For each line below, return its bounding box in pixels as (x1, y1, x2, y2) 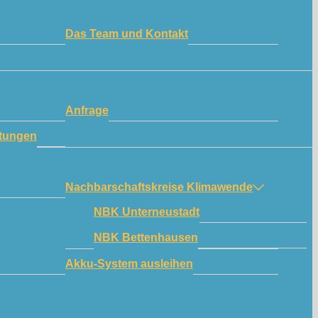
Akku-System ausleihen (65, 257, 193, 270)
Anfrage (65, 104, 109, 116)
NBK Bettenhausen (94, 231, 198, 243)
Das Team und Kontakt (65, 27, 188, 40)
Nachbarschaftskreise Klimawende (65, 180, 253, 193)
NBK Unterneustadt (94, 205, 199, 218)
